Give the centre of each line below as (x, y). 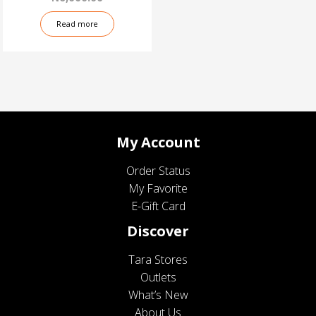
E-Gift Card (158, 206)
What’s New (158, 294)
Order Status (158, 171)
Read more (78, 24)
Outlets (158, 277)
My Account (158, 142)
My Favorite (158, 189)
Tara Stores (158, 259)
